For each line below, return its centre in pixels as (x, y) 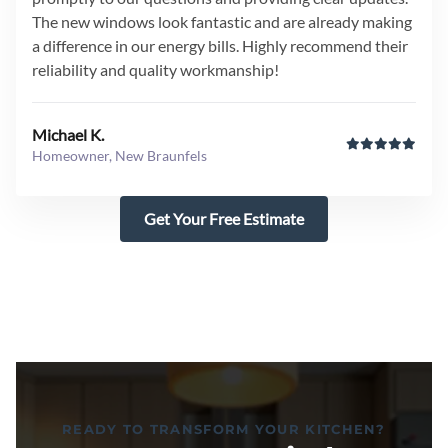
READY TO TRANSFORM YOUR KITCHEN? (224, 429)
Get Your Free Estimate (224, 218)
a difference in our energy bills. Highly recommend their (220, 45)
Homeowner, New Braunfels (119, 155)
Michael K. (68, 134)
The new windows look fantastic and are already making (222, 21)
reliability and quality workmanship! (155, 69)
